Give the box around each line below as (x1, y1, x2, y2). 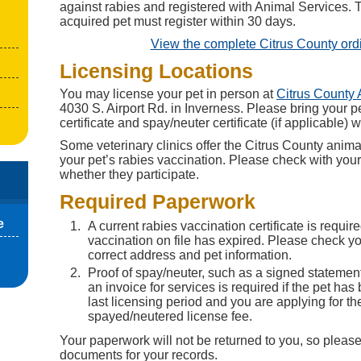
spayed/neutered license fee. (88, 309, 252, 323)
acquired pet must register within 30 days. (60, 15, 296, 28)
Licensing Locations (60, 60, 253, 82)
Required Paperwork (60, 190, 255, 213)
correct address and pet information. (88, 248, 292, 262)
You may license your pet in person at (60, 87, 276, 101)
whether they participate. (60, 168, 199, 181)
